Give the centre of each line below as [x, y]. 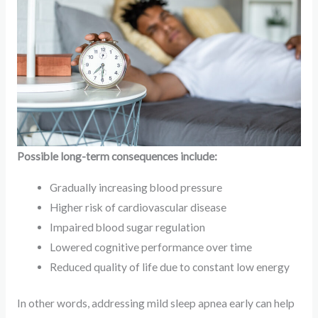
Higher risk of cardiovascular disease [138, 207]
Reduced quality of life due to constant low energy [170, 267]
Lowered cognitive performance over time [151, 247]
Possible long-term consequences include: [117, 157]
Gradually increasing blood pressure [136, 187]
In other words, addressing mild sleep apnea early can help [155, 303]
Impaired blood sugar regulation [128, 227]
